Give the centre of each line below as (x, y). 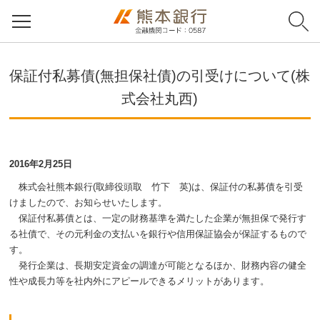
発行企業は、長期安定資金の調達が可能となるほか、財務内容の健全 (158, 265)
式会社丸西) (160, 99)
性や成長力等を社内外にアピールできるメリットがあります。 (140, 281)
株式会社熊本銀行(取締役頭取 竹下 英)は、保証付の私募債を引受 (156, 187)
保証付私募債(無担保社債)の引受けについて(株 (160, 76)
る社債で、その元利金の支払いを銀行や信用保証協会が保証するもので (158, 234)
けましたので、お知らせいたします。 (89, 202)
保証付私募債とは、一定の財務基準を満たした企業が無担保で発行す (158, 218)
